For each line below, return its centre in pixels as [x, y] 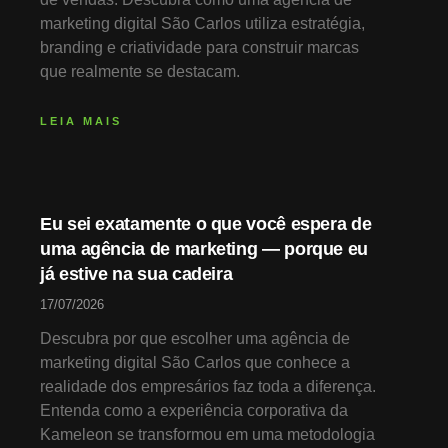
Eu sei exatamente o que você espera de [206, 224]
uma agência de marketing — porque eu [204, 249]
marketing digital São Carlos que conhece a [195, 363]
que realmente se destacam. [140, 72]
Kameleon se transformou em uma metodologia [207, 435]
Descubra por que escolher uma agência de [195, 339]
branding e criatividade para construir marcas [199, 48]
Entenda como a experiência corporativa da [194, 411]
